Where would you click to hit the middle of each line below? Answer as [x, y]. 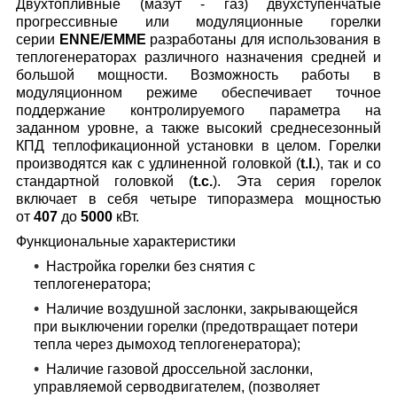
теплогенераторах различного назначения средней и [198, 58]
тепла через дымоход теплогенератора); [167, 345]
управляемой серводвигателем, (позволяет [177, 387]
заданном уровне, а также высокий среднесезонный [198, 128]
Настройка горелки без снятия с [151, 267]
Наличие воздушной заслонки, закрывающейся [202, 309]
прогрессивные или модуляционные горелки [198, 22]
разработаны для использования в [264, 40]
